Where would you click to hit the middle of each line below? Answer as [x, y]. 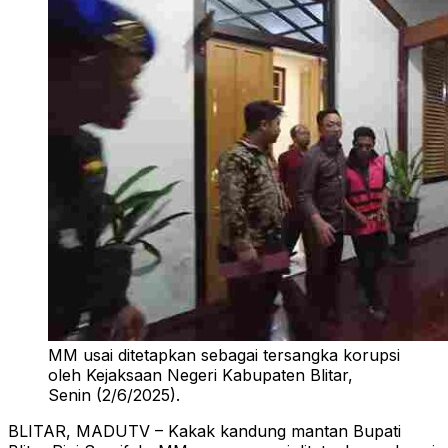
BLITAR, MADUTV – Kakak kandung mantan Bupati [204, 431]
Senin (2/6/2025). [114, 395]
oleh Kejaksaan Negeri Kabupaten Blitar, [200, 375]
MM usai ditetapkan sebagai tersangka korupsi [224, 355]
